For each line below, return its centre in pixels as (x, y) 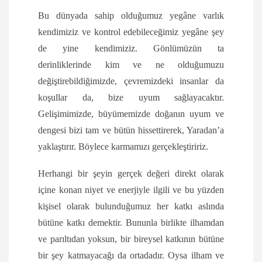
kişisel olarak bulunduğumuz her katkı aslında (131, 206)
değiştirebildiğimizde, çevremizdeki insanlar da (131, 81)
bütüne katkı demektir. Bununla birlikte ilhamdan (131, 223)
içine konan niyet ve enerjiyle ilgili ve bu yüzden (131, 190)
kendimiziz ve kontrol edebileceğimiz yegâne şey (131, 32)
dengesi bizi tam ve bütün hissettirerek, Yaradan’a (131, 130)
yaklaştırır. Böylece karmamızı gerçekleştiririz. (123, 147)
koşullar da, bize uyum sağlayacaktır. (131, 98)
